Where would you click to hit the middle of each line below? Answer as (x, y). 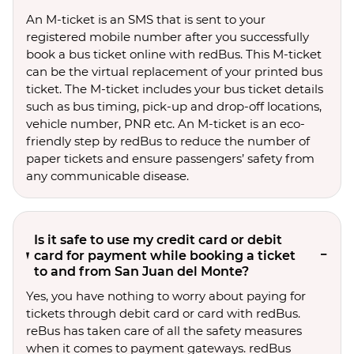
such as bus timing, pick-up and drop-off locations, (174, 106)
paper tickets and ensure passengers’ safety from (170, 158)
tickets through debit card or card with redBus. (163, 313)
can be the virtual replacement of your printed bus (174, 72)
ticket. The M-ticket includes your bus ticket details (175, 89)
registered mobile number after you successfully (168, 37)
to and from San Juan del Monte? (142, 271)
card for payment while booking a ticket (165, 256)
